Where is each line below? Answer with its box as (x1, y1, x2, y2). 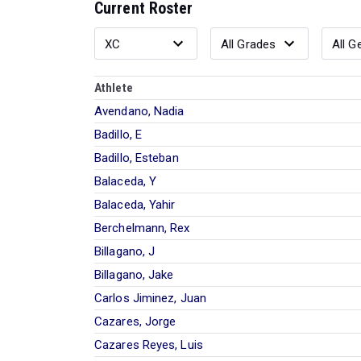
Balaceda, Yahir (94, 197, 176, 212)
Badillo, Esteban (94, 150, 179, 165)
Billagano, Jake (94, 267, 174, 282)
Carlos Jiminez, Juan (94, 290, 206, 305)
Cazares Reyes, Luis (94, 337, 203, 352)
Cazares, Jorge (94, 313, 176, 329)
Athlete (94, 80, 133, 95)
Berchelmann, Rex (94, 220, 190, 235)
